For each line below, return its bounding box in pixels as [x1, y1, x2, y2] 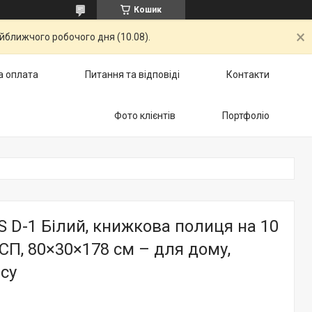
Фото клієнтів [114, 110, 175, 121]
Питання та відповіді [85, 69, 180, 80]
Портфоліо [222, 110, 270, 121]
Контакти [226, 69, 270, 80]
